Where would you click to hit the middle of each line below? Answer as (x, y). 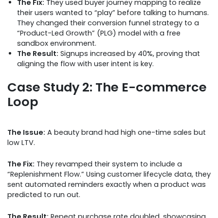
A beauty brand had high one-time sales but (126, 132)
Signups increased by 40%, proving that (129, 53)
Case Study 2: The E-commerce (107, 87)
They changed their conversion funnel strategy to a (108, 23)
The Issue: (26, 132)
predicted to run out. (44, 195)
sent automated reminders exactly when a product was (107, 185)
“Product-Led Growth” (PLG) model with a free (99, 33)
